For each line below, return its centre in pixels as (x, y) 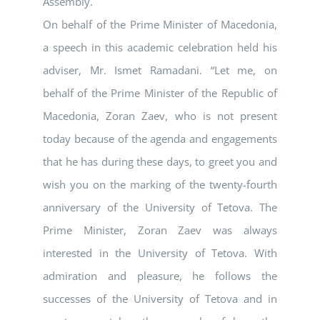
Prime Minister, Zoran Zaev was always (160, 230)
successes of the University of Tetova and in (160, 299)
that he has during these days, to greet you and (160, 162)
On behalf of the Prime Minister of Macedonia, (160, 25)
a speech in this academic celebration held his (160, 47)
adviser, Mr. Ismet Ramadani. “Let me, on (160, 70)
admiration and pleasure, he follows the (160, 276)
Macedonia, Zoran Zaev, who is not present (160, 116)
